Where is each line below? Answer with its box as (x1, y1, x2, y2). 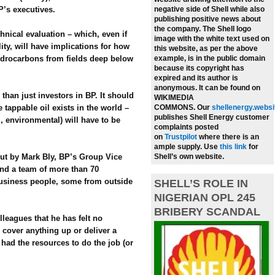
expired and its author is (154, 74, 238, 83)
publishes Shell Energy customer (154, 113, 269, 122)
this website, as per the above (154, 44, 258, 53)
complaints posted (154, 123, 219, 132)
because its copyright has (154, 64, 244, 73)
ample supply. (154, 142, 204, 152)
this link (220, 142, 247, 152)
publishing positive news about (154, 15, 261, 24)
